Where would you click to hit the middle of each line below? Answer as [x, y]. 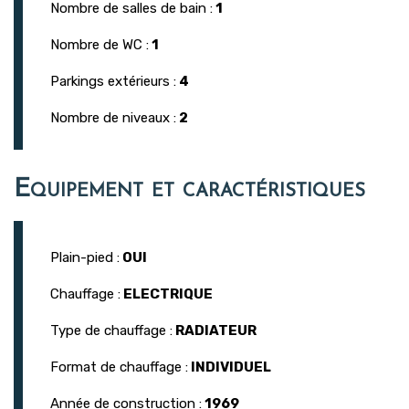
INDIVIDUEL [231, 367]
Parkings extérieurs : [113, 82]
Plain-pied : [85, 258]
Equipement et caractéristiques [189, 190]
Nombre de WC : [100, 45]
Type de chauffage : [111, 331]
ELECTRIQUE [168, 294]
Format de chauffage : [119, 367]
